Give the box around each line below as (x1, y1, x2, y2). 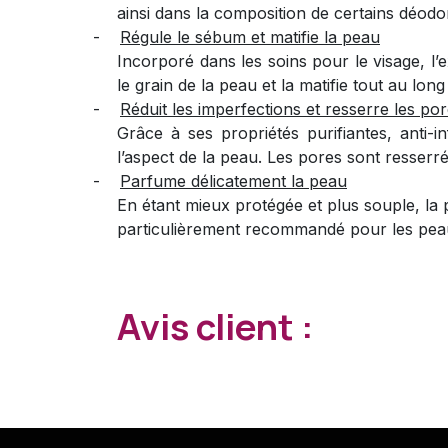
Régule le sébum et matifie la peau (120, 26, 380, 47)
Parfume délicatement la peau (120, 170, 347, 191)
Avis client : (117, 301, 314, 351)
